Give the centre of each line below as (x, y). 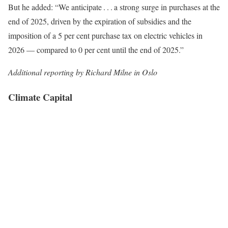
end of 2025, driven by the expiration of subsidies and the (100, 21)
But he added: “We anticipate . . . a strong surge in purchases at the (114, 7)
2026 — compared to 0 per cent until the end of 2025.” (96, 50)
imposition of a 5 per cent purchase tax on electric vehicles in (105, 35)
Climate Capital (40, 97)
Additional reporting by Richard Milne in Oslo (83, 72)
